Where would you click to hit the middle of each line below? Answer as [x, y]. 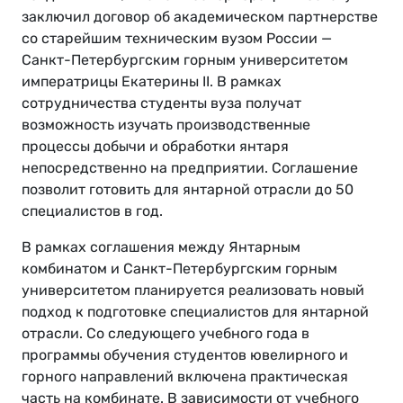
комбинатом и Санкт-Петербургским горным [179, 269]
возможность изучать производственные [166, 125]
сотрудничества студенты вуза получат [161, 103]
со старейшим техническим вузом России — [177, 39]
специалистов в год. [92, 211]
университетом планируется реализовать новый [193, 291]
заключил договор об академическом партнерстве [200, 17]
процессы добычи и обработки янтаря [155, 147]
